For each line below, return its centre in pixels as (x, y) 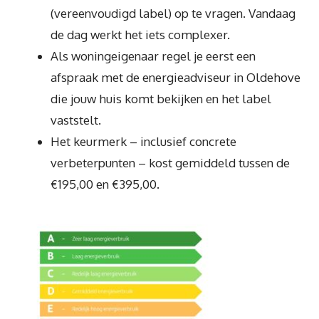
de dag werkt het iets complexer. (140, 34)
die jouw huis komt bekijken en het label (161, 98)
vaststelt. (76, 120)
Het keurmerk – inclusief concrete (143, 141)
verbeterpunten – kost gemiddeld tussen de (170, 162)
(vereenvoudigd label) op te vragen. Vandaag (173, 13)
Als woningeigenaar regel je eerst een (153, 56)
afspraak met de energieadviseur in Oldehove (176, 77)
